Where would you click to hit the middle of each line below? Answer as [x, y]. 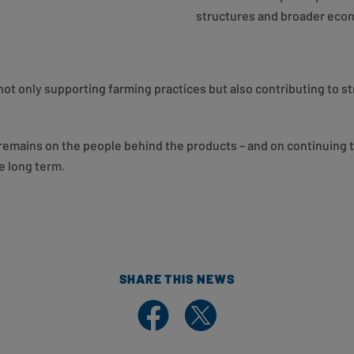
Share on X [214, 308]
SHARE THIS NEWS [177, 279]
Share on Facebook [189, 308]
